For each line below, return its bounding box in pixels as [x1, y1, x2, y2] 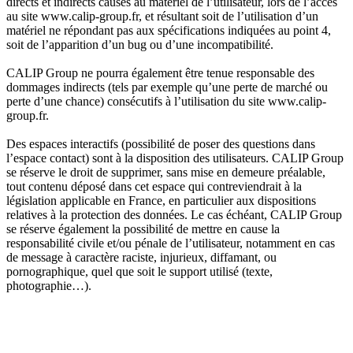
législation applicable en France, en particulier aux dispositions [6, 194, 316, 208]
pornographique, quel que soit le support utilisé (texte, [6, 265, 273, 279]
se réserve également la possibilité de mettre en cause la [6, 222, 280, 236]
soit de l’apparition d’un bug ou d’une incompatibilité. [6, 38, 273, 52]
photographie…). [6, 279, 91, 293]
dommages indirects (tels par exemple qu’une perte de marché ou [6, 80, 328, 95]
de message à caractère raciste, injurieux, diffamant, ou [6, 251, 277, 265]
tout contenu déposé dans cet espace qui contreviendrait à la [6, 180, 302, 194]
